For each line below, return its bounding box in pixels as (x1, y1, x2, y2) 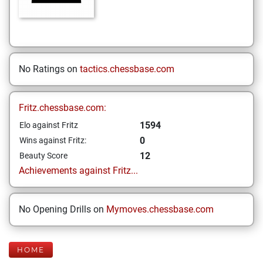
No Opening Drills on (19, 204, 106, 215)
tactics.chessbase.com (80, 63, 174, 75)
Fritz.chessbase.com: (19, 102, 106, 113)
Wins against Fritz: (19, 136, 86, 145)
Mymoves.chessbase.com (106, 204, 214, 215)
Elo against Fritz (19, 120, 78, 130)
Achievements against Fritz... (19, 165, 138, 176)
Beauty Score (19, 151, 68, 160)
